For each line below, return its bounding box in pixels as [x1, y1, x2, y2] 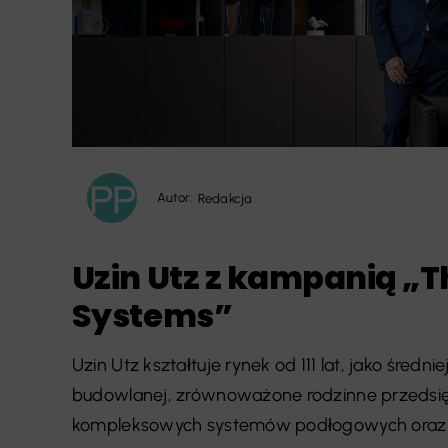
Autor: [156, 190, 193, 206]
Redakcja [197, 190, 253, 206]
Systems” [71, 293, 233, 339]
